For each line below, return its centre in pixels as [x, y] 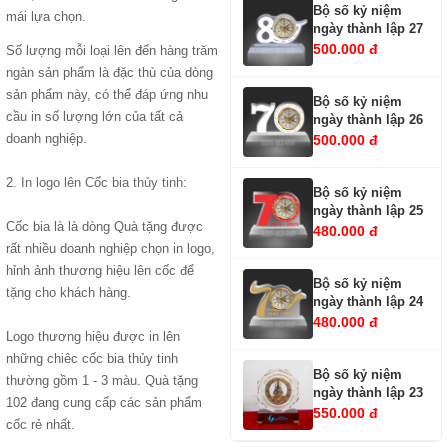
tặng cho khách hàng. [70, 292]
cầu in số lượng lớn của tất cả [94, 116]
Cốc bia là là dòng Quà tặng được [104, 226]
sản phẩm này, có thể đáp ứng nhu [107, 94]
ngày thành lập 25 [368, 210]
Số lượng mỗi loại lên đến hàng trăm [112, 50]
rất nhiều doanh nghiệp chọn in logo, [110, 248]
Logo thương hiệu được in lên [93, 336]
